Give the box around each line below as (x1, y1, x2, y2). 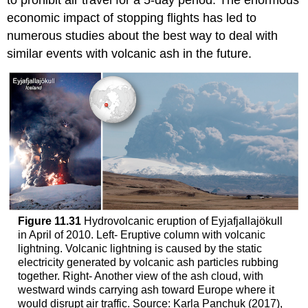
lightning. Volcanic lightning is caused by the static (17, 242, 262, 254)
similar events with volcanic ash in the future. (7, 47, 252, 61)
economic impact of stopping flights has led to (7, 11, 257, 25)
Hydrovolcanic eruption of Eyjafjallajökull (80, 214, 283, 227)
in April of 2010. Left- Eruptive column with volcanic (17, 228, 265, 241)
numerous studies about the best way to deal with (7, 29, 278, 43)
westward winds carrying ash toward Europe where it (17, 283, 274, 296)
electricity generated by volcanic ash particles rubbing (17, 256, 278, 268)
